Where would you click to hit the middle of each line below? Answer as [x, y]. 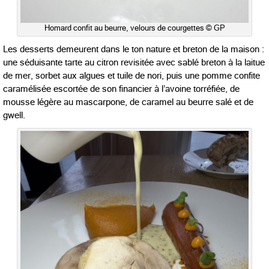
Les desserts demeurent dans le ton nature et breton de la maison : [134, 49]
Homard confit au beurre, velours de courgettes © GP [134, 28]
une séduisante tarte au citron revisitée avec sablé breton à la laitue [134, 62]
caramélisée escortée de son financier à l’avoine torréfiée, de [121, 89]
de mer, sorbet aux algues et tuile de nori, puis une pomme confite [131, 75]
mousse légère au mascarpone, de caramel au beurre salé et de [128, 102]
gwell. [14, 115]
